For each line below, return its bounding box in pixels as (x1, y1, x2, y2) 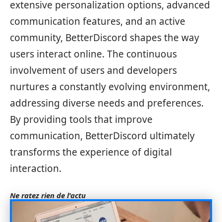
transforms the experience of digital (10, 146, 172, 159)
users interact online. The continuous (10, 48, 177, 60)
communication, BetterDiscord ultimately (10, 129, 195, 142)
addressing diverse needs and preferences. (10, 97, 204, 110)
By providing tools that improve (10, 113, 153, 126)
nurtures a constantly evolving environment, (10, 80, 210, 93)
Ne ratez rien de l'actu (10, 190, 86, 200)
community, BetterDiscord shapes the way (10, 31, 199, 44)
